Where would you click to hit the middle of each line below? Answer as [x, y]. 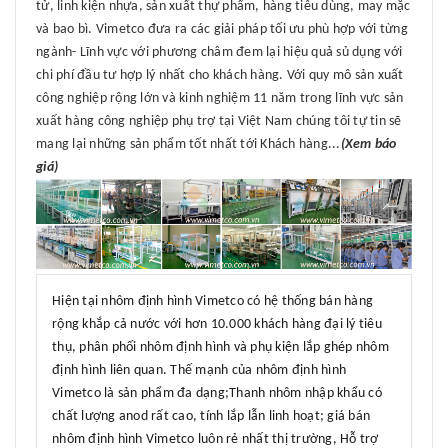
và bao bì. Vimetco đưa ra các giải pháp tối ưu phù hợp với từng [222, 30]
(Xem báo [368, 145]
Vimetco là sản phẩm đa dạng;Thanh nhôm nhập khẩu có [217, 393]
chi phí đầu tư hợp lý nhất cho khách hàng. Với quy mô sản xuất [220, 76]
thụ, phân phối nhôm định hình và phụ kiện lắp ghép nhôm [220, 347]
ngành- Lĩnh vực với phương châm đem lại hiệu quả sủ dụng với [219, 53]
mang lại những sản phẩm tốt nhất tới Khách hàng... [188, 145]
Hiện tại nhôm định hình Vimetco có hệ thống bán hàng [212, 301]
